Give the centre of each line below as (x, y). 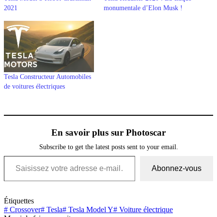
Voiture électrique (145, 209)
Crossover (24, 209)
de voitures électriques (34, 86)
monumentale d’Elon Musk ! (143, 8)
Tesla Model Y (90, 209)
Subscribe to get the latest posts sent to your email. (108, 147)
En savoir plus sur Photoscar (108, 132)
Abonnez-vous (177, 168)
